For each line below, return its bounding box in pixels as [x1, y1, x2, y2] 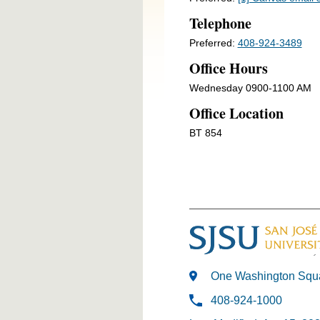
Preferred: [189, 36, 238, 49]
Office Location [189, 102, 284, 124]
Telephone [189, 12, 251, 34]
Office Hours [189, 57, 268, 79]
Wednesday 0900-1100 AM [189, 81, 311, 94]
